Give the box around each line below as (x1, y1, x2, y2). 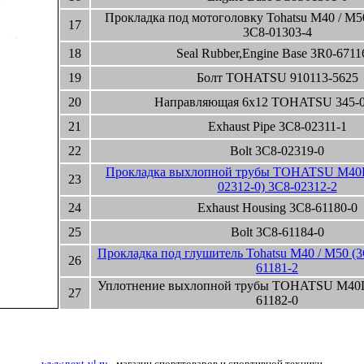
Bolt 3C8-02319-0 (230, 144, 324, 158)
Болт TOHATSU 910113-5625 (196, 71, 358, 84)
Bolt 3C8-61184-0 (230, 225, 324, 239)
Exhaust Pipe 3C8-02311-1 (207, 119, 347, 133)
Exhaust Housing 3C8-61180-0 (197, 201, 357, 214)
